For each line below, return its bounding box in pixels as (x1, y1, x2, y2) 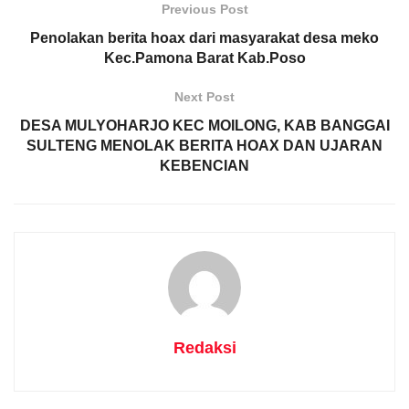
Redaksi (173, 339, 236, 358)
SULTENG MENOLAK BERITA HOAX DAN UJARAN (26, 138, 383, 154)
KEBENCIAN (160, 158, 249, 174)
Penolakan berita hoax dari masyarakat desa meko (30, 30, 379, 47)
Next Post (174, 89, 235, 105)
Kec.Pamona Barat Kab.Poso (103, 50, 306, 67)
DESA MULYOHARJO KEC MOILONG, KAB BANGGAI (19, 118, 390, 134)
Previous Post (161, 2, 248, 17)
